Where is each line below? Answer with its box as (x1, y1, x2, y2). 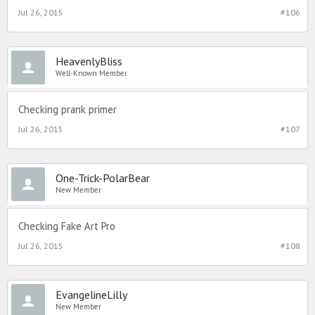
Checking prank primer (18, 102, 117, 116)
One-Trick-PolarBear (56, 170, 150, 185)
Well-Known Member (56, 67, 127, 78)
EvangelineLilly (56, 287, 127, 302)
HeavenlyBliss (56, 53, 122, 68)
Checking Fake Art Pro (18, 219, 115, 233)
